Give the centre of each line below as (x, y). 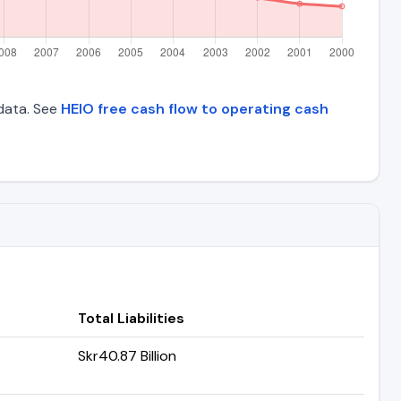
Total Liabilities (131, 318)
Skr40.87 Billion (127, 355)
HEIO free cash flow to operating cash (195, 108)
